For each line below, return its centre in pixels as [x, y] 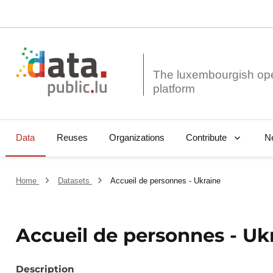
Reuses [72, 138]
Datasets [75, 181]
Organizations [136, 138]
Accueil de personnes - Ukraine [166, 181]
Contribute [206, 138]
